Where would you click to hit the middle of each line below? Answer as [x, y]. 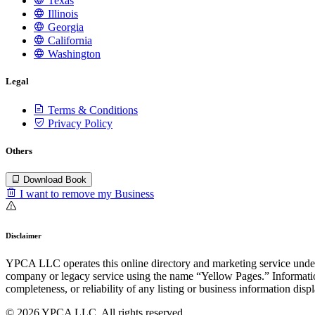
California [69, 41]
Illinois [62, 14]
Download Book [55, 179]
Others [19, 150]
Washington [73, 54]
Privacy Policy [79, 123]
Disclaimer [24, 235]
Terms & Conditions [91, 110]
